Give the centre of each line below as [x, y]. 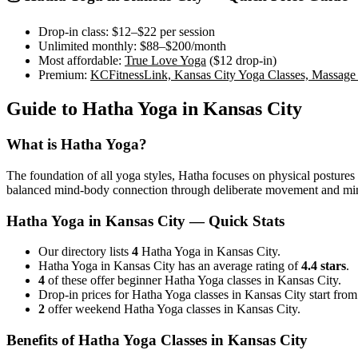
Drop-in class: [74, 32]
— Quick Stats [235, 221]
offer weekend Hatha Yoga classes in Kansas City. [173, 309]
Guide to [44, 109]
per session [186, 32]
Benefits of [42, 340]
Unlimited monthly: [88, 46]
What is [34, 145]
